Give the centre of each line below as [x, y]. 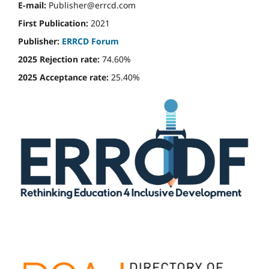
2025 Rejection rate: [60, 59]
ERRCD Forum [90, 41]
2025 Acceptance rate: [65, 77]
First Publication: [53, 23]
